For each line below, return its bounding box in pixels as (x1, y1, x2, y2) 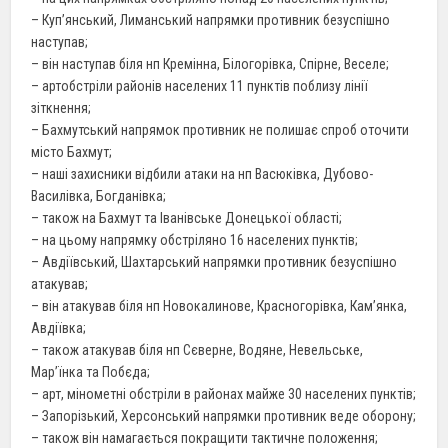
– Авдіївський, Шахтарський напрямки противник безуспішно (31, 253, 398, 270)
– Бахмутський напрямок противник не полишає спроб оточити (31, 121, 410, 138)
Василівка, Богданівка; (31, 187, 167, 204)
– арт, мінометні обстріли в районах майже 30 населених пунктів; (31, 385, 417, 402)
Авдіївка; (31, 319, 87, 336)
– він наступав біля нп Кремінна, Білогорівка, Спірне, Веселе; (31, 55, 390, 72)
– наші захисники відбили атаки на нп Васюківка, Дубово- (31, 165, 374, 182)
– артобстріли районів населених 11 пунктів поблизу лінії (31, 77, 369, 94)
